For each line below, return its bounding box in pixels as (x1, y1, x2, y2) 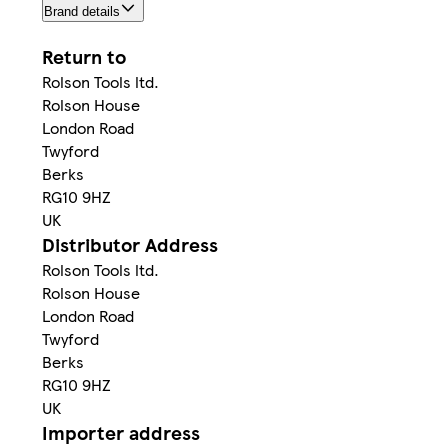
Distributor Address (42, 231, 218, 259)
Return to (42, 43, 126, 71)
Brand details (44, 4, 120, 20)
